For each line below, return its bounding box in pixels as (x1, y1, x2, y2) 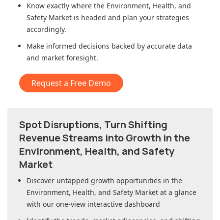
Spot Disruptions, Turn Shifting (19, 118, 167, 132)
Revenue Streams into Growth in (19, 131, 174, 145)
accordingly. (27, 25, 66, 34)
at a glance (158, 188, 196, 197)
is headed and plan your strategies (72, 13, 189, 23)
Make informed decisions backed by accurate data (27, 41, 192, 51)
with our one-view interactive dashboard (27, 199, 160, 209)
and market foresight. (27, 53, 98, 63)
